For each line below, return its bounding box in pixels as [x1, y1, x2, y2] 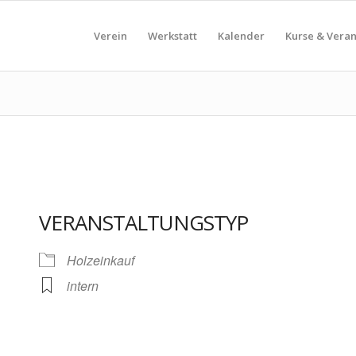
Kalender [217, 29, 265, 43]
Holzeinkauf [67, 251, 135, 269]
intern [67, 277, 99, 295]
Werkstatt [147, 29, 197, 43]
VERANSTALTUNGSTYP [39, 208, 249, 237]
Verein [93, 29, 127, 43]
